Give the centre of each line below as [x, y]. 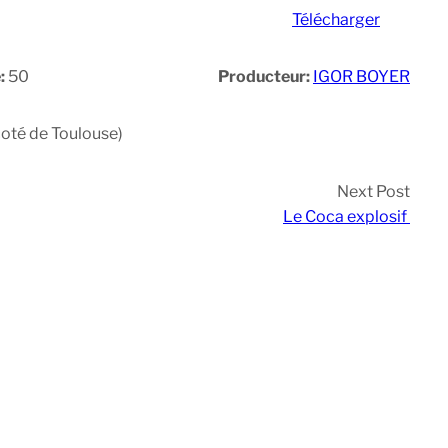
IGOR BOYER [361, 76]
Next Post [373, 191]
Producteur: [265, 76]
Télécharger [336, 19]
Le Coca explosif [346, 216]
